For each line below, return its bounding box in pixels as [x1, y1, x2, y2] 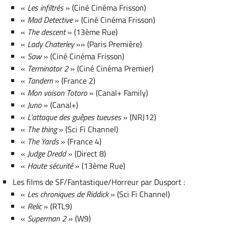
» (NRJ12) [121, 110, 157, 123]
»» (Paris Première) [74, 37, 142, 50]
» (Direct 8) [66, 147, 106, 160]
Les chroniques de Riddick [27, 187, 109, 200]
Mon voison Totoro [27, 86, 88, 99]
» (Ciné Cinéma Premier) [68, 62, 154, 74]
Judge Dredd [27, 147, 66, 160]
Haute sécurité [27, 159, 73, 172]
